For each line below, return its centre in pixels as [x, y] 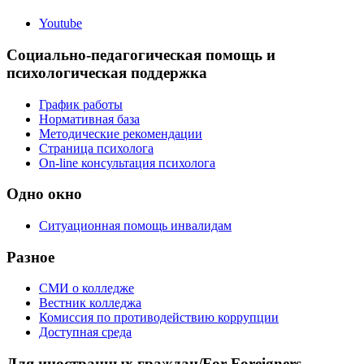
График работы [81, 104]
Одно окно [44, 194]
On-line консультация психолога [127, 162]
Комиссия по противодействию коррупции [159, 318]
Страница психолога [96, 148]
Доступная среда [85, 332]
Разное [30, 257]
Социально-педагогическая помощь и [141, 54]
